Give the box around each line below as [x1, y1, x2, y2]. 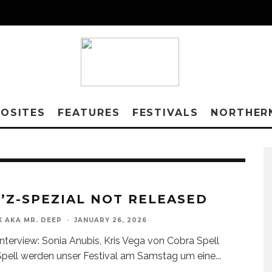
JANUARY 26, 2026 [74, 216, 147, 224]
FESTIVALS [132, 106, 199, 118]
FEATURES [58, 106, 120, 118]
